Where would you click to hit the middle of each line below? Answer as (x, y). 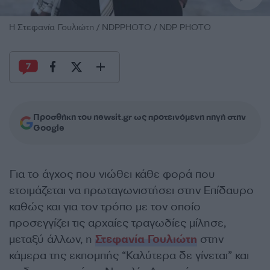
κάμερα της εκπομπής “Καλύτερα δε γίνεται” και (129, 255)
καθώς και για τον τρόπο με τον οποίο (105, 206)
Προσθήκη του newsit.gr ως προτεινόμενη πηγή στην (140, 117)
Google (49, 128)
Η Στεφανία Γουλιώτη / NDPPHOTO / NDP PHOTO (110, 27)
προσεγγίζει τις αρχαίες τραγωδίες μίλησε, (118, 223)
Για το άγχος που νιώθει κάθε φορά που (112, 174)
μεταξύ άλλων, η (52, 239)
